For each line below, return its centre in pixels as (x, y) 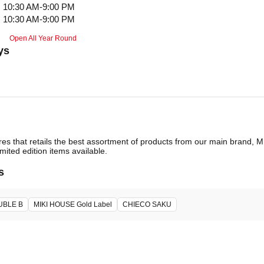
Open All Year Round (43, 39)
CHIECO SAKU (147, 205)
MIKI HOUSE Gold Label (73, 205)
